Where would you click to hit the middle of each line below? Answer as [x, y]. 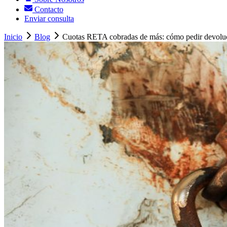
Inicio [13, 37]
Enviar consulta [49, 19]
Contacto [48, 10]
